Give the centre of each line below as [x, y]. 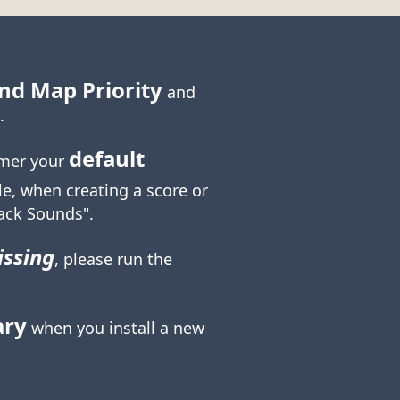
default [106, 159]
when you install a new [115, 328]
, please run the [113, 259]
